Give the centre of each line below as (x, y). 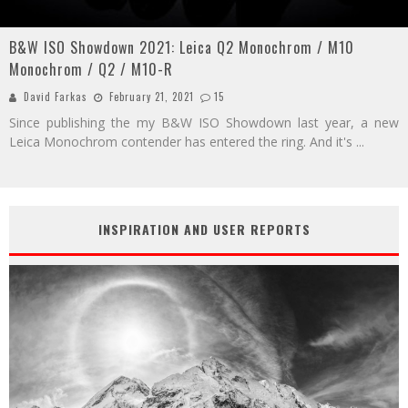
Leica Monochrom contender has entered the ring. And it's (183, 142)
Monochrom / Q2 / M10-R (91, 70)
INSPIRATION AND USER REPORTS (204, 229)
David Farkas (56, 97)
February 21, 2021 (152, 97)
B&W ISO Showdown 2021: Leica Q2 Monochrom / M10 (182, 48)
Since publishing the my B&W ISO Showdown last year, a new (204, 123)
